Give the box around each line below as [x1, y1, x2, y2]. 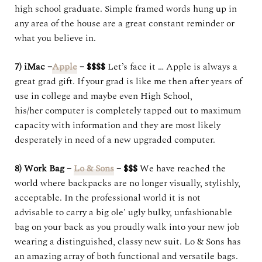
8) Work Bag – [15, 161, 74, 175]
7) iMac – [15, 60, 52, 74]
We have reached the [140, 161, 226, 175]
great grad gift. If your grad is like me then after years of [15, 74, 242, 88]
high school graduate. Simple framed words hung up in [15, 2, 237, 16]
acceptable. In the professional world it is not [15, 191, 201, 205]
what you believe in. [15, 31, 96, 45]
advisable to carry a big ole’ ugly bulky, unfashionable [15, 205, 232, 219]
